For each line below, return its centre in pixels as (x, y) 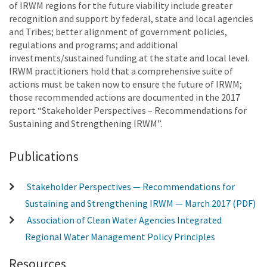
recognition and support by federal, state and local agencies (131, 18)
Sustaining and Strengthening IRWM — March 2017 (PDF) (141, 204)
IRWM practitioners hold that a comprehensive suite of (121, 71)
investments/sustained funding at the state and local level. (129, 58)
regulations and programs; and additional (94, 44)
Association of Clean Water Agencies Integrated (125, 220)
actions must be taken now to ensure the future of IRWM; (125, 84)
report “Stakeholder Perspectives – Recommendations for (128, 110)
